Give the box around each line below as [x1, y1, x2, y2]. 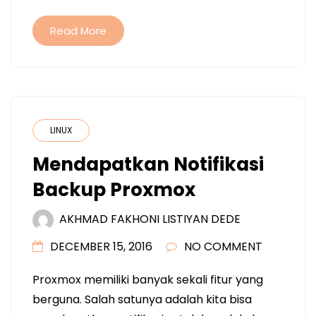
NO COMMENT [184, 238, 262, 255]
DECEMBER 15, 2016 [50, 238, 152, 255]
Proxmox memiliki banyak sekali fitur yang [32, 271, 263, 288]
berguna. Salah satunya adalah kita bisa [32, 291, 252, 308]
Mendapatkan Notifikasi [32, 151, 264, 177]
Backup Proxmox [32, 176, 195, 202]
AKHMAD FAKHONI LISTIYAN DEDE [59, 210, 241, 227]
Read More [50, 23, 107, 38]
